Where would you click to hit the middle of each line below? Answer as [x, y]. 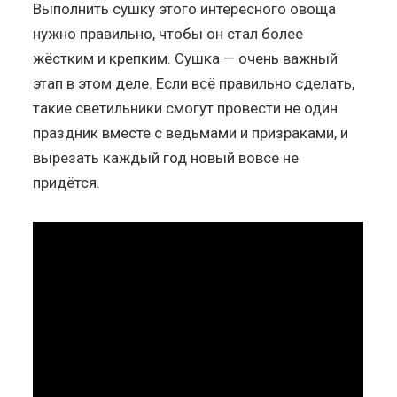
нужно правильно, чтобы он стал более [168, 33]
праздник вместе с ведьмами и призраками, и [191, 132]
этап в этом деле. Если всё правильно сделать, [194, 83]
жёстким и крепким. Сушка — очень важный [186, 58]
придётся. [67, 182]
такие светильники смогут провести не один [186, 108]
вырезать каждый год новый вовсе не [166, 157]
